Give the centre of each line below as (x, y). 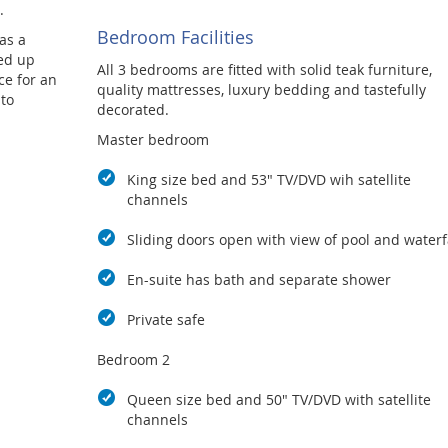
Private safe (165, 320)
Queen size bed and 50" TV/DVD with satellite (278, 400)
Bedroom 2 (133, 360)
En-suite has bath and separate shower (258, 280)
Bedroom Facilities (175, 37)
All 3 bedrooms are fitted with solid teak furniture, (264, 70)
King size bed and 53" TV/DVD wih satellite (268, 180)
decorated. (132, 110)
